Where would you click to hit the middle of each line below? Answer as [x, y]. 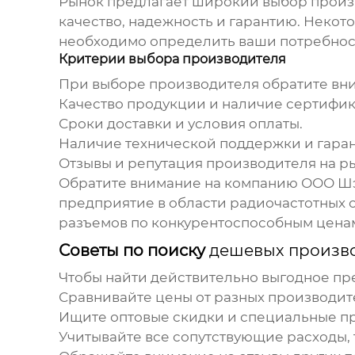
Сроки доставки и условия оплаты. [180, 124]
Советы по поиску [134, 251]
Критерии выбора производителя [172, 59]
